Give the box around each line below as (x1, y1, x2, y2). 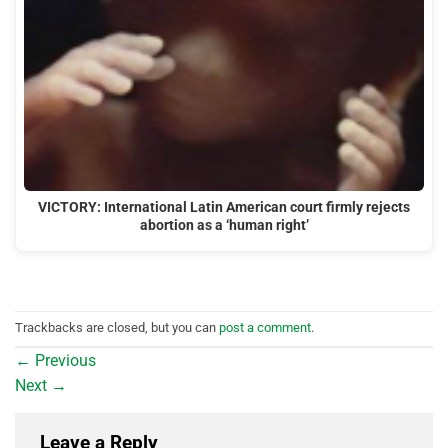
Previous (31, 350, 96, 370)
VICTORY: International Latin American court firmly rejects (38, 199, 410, 217)
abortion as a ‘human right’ (139, 217, 309, 235)
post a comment (219, 320, 311, 336)
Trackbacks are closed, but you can (15, 320, 219, 336)
